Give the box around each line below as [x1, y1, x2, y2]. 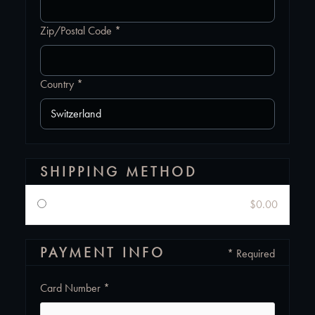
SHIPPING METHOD [40, 162, 198, 181]
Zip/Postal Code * [40, 23, 121, 38]
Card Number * [40, 281, 110, 295]
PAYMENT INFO [40, 243, 165, 262]
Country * [40, 77, 83, 91]
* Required [227, 246, 275, 261]
